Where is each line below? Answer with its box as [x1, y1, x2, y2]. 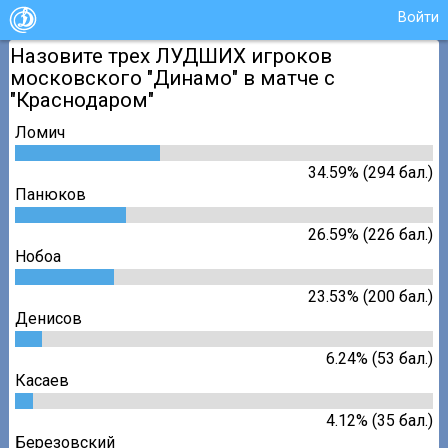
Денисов [15, 308, 83, 328]
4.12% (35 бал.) [325, 410, 433, 430]
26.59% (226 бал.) [307, 224, 433, 244]
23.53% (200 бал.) [307, 286, 433, 306]
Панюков [15, 184, 87, 204]
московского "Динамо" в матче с [10, 66, 336, 91]
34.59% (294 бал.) [307, 162, 433, 182]
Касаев [15, 370, 70, 390]
